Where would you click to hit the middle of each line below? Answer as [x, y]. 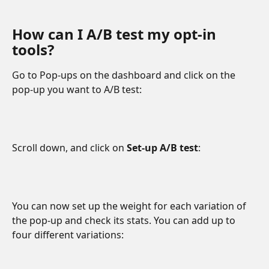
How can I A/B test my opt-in [116, 34]
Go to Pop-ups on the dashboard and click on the [125, 75]
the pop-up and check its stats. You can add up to [125, 221]
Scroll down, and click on [69, 147]
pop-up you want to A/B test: [77, 89]
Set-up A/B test [162, 147]
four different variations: [68, 235]
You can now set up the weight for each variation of [130, 206]
